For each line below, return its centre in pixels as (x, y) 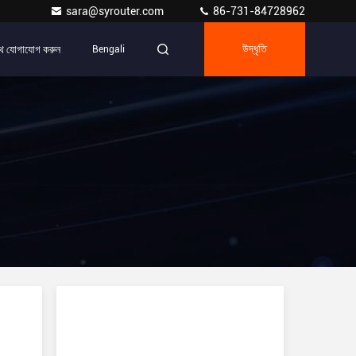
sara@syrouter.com (116, 11)
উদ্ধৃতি (255, 49)
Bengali (108, 49)
